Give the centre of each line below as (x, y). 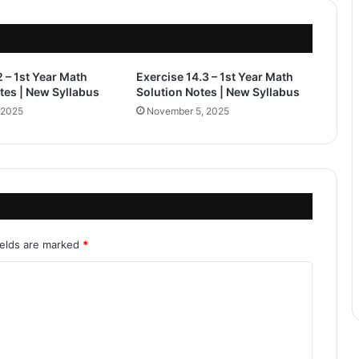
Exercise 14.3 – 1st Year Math (214, 76)
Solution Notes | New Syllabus (218, 91)
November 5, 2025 (188, 111)
